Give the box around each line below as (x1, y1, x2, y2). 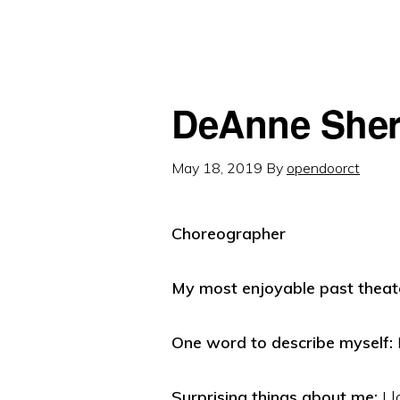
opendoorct (287, 159, 360, 178)
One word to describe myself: (171, 331, 393, 353)
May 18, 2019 (171, 159, 262, 178)
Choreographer (171, 222, 286, 244)
